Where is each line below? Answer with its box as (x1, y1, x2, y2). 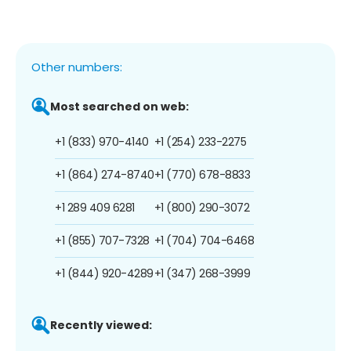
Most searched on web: (50, 98, 189, 114)
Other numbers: (31, 58, 122, 75)
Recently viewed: (50, 317, 152, 333)
